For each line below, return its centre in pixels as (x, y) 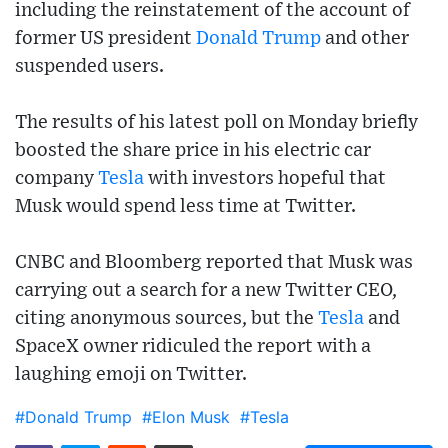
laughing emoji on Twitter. (131, 375)
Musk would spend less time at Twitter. (185, 207)
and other (365, 39)
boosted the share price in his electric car (193, 151)
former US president (105, 39)
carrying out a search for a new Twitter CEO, (206, 291)
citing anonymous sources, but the (166, 319)
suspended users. (89, 67)
